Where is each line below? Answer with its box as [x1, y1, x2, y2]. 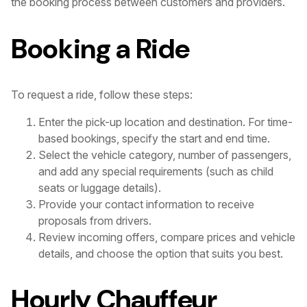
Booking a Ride [11, 30, 190, 66]
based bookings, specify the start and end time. [38, 131, 270, 145]
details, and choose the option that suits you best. [38, 246, 283, 260]
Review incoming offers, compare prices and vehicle [38, 230, 295, 244]
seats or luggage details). [38, 180, 161, 195]
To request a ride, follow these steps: [11, 87, 193, 101]
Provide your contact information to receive [38, 197, 254, 211]
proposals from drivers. [38, 213, 151, 228]
